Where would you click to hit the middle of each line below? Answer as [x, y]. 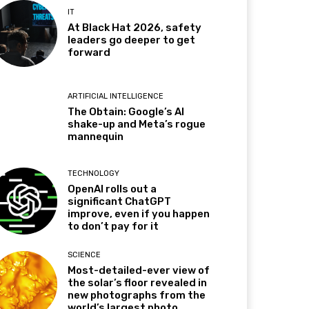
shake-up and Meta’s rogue [137, 124]
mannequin [96, 136]
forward [89, 53]
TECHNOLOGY [94, 173]
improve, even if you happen [139, 213]
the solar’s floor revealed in [138, 282]
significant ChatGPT [120, 201]
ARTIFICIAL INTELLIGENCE [116, 96]
